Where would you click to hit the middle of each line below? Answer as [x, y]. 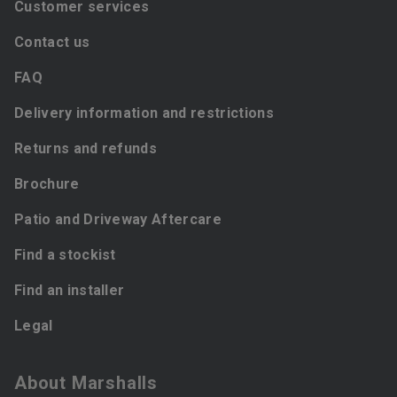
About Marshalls [86, 383]
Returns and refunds [86, 148]
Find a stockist [65, 255]
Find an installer [70, 290]
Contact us [52, 42]
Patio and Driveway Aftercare [118, 219]
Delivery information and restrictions [144, 113]
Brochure [47, 184]
